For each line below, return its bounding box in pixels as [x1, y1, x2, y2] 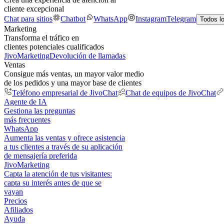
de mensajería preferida [4, 151, 77, 160]
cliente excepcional [4, 4, 64, 13]
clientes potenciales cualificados [4, 42, 104, 51]
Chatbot [60, 14, 85, 23]
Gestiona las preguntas [4, 106, 75, 115]
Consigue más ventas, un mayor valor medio [4, 69, 144, 78]
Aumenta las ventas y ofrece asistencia [4, 133, 125, 142]
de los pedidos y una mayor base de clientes [4, 78, 141, 87]
